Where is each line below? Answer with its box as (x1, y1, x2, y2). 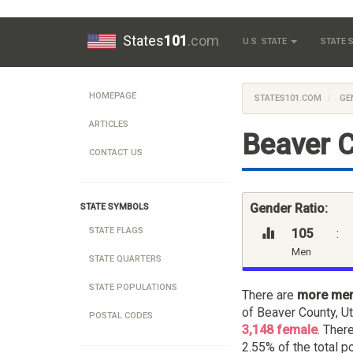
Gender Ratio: (250, 200, 328, 216)
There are (242, 287, 297, 303)
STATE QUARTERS (89, 254, 162, 264)
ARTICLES (89, 119, 128, 129)
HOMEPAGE (89, 91, 136, 101)
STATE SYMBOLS (80, 202, 149, 212)
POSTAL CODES (89, 310, 153, 321)
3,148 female (242, 321, 318, 337)
